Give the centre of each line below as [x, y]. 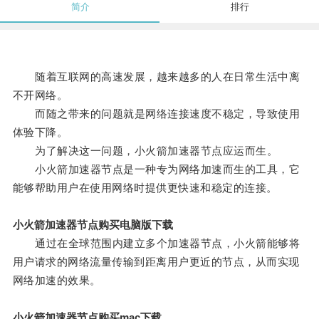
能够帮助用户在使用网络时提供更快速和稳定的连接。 [145, 188]
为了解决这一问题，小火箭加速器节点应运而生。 [145, 151]
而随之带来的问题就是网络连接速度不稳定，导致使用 [156, 114]
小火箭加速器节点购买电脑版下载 [93, 225]
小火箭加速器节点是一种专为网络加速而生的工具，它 [156, 169]
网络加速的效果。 [57, 281]
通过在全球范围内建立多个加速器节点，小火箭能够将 [156, 244]
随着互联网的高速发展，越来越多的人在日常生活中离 [156, 77]
